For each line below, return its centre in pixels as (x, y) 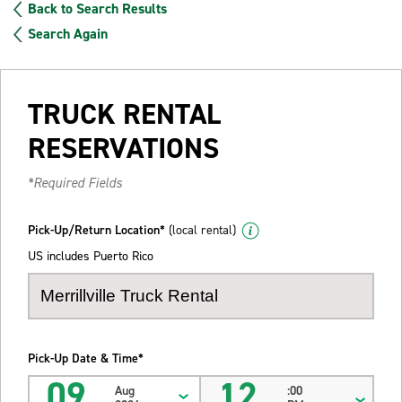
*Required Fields (75, 183)
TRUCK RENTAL (124, 114)
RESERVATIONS (123, 148)
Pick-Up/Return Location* (98, 230)
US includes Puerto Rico (91, 256)
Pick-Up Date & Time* (86, 358)
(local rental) (202, 230)
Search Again (68, 33)
